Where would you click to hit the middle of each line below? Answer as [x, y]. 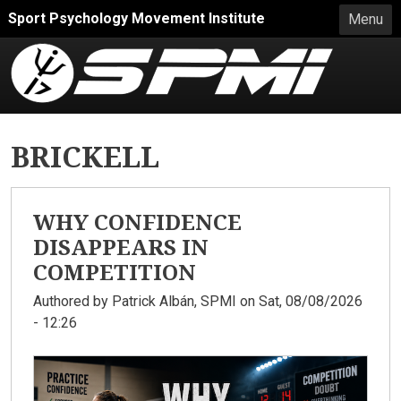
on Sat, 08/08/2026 [299, 301]
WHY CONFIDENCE [137, 221]
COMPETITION [115, 271]
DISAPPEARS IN [121, 246]
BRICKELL [85, 156]
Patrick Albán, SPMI [174, 301]
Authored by [73, 301]
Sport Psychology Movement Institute [137, 18]
